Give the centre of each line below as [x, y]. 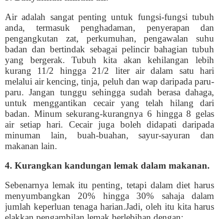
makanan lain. [31, 146]
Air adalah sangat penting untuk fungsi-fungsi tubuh [109, 17]
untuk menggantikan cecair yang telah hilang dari [109, 103]
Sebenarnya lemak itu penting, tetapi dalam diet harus [109, 185]
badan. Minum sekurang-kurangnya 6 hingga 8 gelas [109, 114]
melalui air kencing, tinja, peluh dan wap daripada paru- [109, 81]
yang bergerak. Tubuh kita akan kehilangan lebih [109, 60]
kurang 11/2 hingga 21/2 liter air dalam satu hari [109, 71]
